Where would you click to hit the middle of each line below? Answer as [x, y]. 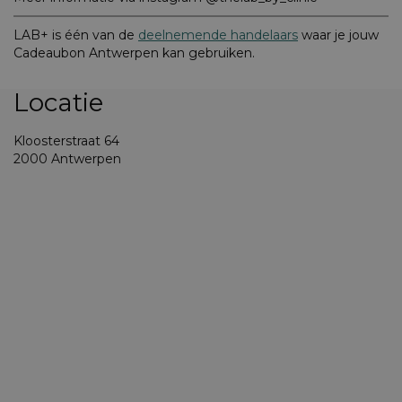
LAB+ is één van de [76, 35]
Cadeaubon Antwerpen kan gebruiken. [134, 53]
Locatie [58, 103]
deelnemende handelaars [218, 35]
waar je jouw [338, 35]
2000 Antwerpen [67, 159]
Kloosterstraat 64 [66, 141]
